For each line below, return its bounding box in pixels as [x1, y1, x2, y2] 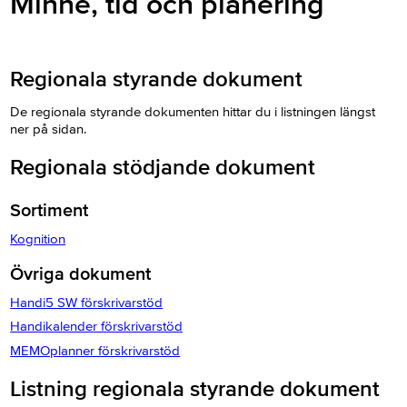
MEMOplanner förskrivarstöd [10, 342, 181, 359]
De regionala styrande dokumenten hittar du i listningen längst [10, 103, 376, 120]
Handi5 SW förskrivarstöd [10, 293, 164, 311]
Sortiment [10, 200, 89, 223]
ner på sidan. [10, 120, 87, 137]
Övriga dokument [10, 263, 152, 285]
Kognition [10, 231, 66, 248]
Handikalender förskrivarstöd [10, 318, 184, 335]
